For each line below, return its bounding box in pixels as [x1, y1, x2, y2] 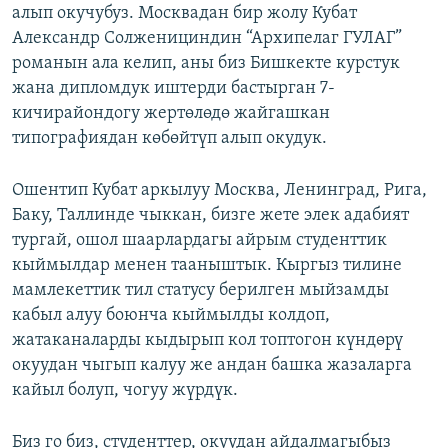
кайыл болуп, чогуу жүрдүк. [12, 381, 238, 401]
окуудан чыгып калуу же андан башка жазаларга [12, 356, 412, 376]
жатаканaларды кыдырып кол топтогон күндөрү [12, 331, 403, 351]
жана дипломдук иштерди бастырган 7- [12, 79, 335, 99]
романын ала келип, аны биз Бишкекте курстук [12, 54, 400, 74]
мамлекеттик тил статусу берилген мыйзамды [12, 281, 389, 301]
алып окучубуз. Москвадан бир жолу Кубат [12, 4, 357, 24]
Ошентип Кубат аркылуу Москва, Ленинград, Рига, [12, 181, 427, 201]
